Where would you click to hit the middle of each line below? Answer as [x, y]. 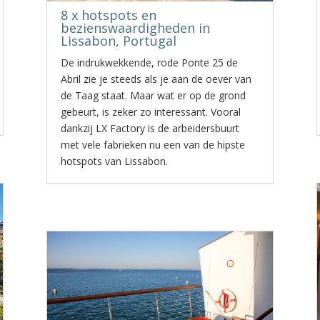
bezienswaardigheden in [135, 28]
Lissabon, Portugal [118, 41]
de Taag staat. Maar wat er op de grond [153, 95]
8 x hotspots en [108, 15]
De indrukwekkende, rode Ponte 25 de [149, 62]
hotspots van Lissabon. [114, 161]
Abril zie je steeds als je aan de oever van [156, 79]
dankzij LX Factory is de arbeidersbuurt [150, 128]
